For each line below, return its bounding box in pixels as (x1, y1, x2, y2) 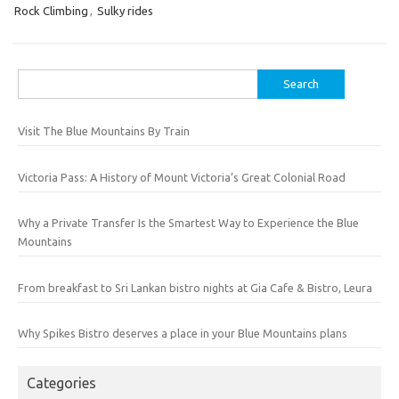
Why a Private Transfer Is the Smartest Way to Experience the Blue (18, 216, 359, 229)
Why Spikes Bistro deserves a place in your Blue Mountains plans (18, 327, 347, 339)
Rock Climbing (14, 4, 88, 17)
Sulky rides (97, 4, 153, 17)
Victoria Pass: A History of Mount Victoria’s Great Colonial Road (18, 170, 346, 183)
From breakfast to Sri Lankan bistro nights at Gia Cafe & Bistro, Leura (18, 281, 372, 294)
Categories (27, 375, 96, 391)
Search (17, 73, 53, 85)
